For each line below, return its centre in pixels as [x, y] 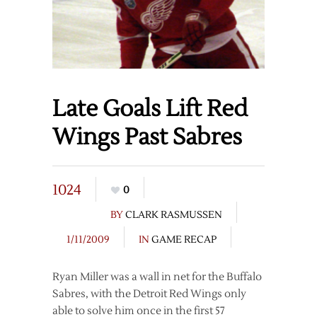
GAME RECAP [184, 240]
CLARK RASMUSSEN [174, 215]
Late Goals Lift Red [150, 109]
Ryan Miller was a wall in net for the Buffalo [157, 277]
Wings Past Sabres [147, 137]
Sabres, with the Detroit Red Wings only [149, 294]
